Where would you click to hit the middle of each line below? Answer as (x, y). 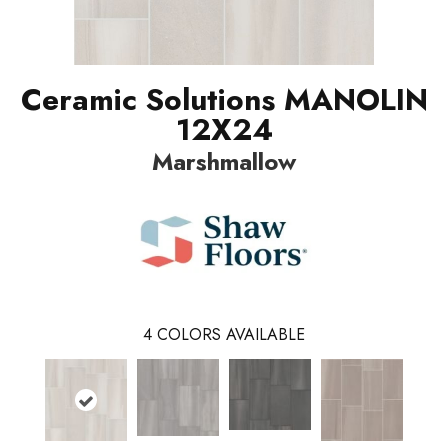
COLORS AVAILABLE (231, 334)
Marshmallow (224, 161)
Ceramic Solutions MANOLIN (224, 99)
